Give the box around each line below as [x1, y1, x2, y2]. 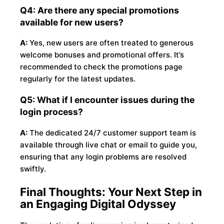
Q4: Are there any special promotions [20, 4, 179, 15]
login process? [20, 106, 83, 117]
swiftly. [20, 163, 46, 173]
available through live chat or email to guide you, [20, 139, 197, 149]
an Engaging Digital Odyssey [20, 197, 176, 210]
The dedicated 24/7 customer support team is [27, 127, 196, 137]
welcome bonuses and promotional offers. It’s [20, 50, 184, 60]
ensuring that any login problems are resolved [20, 151, 187, 161]
